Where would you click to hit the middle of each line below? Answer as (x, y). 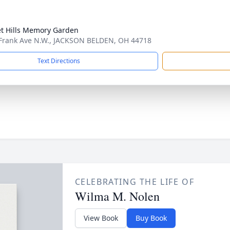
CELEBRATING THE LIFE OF (135, 182)
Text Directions (59, 61)
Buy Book (151, 218)
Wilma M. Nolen (117, 196)
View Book (101, 218)
